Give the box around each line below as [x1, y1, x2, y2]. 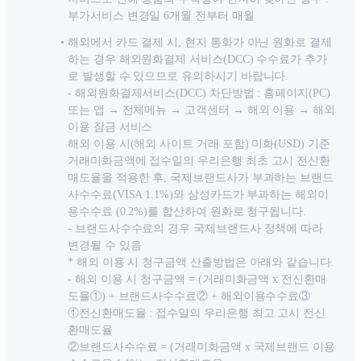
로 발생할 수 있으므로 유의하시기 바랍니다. [68, 70, 289, 83]
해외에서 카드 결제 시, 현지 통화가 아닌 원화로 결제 [68, 36, 332, 49]
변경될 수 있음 [68, 239, 142, 252]
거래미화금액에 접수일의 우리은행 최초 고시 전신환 [68, 155, 331, 168]
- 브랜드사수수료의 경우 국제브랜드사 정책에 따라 [68, 222, 324, 235]
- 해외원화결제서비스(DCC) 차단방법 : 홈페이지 [68, 87, 309, 100]
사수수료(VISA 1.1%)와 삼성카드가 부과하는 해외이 [68, 189, 329, 201]
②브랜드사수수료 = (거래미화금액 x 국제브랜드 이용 [68, 341, 335, 354]
